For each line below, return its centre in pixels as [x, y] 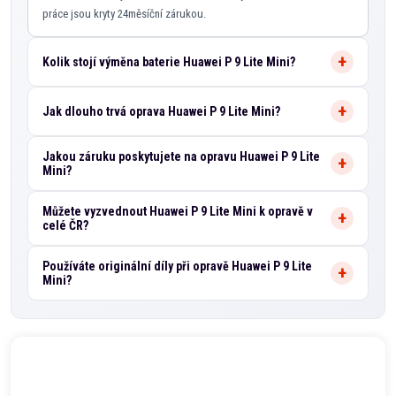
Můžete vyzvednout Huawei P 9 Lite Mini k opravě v [178, 211]
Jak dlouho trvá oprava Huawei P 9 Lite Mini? [161, 111]
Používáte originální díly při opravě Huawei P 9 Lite [177, 266]
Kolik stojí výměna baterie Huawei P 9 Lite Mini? [169, 62]
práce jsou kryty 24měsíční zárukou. [124, 14]
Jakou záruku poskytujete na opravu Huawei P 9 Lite [181, 156]
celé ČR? [65, 225]
